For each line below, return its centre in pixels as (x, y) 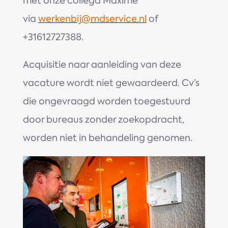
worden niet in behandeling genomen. (107, 138)
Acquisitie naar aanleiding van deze (102, 64)
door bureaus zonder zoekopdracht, (103, 119)
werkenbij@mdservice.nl (92, 19)
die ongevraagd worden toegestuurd (106, 101)
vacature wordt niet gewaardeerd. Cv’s (111, 83)
